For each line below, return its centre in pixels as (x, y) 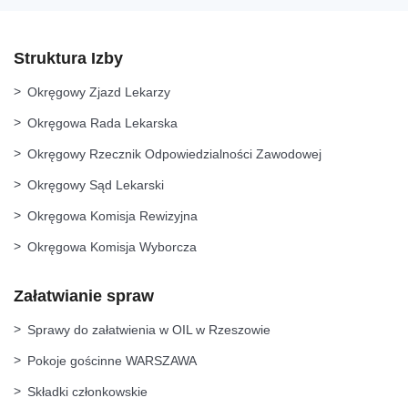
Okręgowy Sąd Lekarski (96, 184)
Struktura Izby (68, 58)
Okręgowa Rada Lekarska (102, 122)
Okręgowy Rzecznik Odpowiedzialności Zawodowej (174, 153)
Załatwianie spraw (84, 296)
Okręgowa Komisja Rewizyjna (112, 215)
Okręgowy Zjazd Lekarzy (99, 92)
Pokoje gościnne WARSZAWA (112, 360)
